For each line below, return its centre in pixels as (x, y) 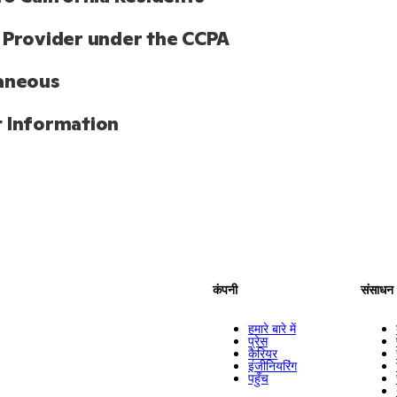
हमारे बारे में (272, 329)
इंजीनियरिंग (272, 366)
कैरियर (262, 354)
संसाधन (377, 290)
